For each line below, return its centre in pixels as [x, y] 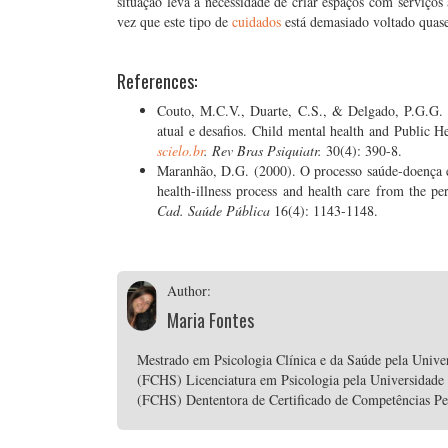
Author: [189, 290]
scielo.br [180, 150]
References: [157, 81]
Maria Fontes [211, 320]
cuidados [256, 21]
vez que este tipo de [174, 21]
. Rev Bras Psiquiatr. [265, 150]
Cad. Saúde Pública [215, 210]
